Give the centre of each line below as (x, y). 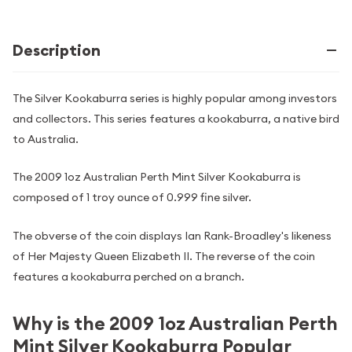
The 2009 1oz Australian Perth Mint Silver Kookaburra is (157, 177)
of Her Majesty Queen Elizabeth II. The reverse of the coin (164, 256)
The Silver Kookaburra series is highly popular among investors (175, 98)
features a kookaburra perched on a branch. (128, 276)
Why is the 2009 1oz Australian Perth (175, 323)
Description (57, 50)
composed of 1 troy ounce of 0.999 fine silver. (132, 198)
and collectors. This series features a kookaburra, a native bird (176, 119)
